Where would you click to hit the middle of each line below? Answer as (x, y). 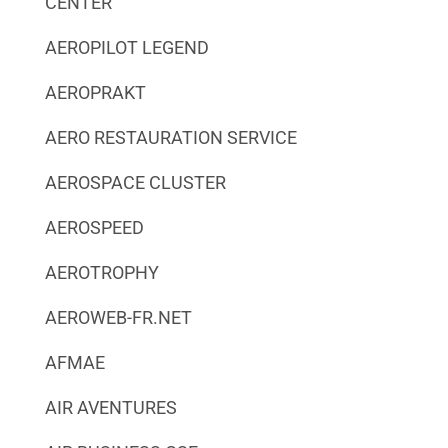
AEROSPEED (94, 227)
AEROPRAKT (95, 92)
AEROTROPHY (101, 272)
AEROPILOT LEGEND (126, 47)
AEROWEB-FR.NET (118, 317)
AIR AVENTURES (110, 407)
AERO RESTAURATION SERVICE (170, 137)
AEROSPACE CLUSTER (135, 182)
